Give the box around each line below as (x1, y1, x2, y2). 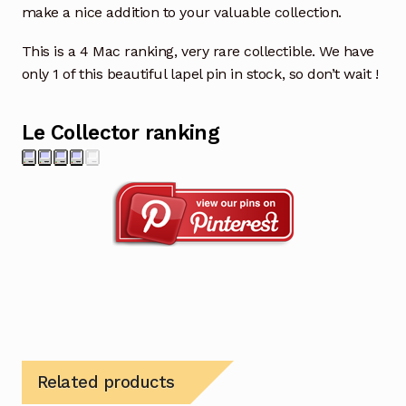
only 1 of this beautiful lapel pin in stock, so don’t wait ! (21, 65, 379, 83)
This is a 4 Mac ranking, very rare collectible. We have (21, 43, 374, 61)
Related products (36, 372, 175, 391)
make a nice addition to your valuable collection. (21, 4, 342, 22)
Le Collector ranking (21, 121, 220, 145)
